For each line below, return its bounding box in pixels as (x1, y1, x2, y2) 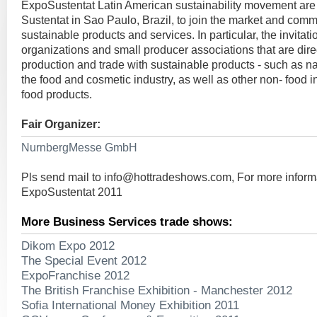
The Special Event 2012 (21, 253, 146, 267)
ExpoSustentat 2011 (21, 186, 122, 198)
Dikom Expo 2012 (21, 238, 115, 253)
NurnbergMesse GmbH (21, 142, 137, 154)
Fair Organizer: (21, 118, 100, 130)
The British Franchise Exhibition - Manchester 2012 (21, 283, 292, 297)
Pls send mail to (21, 171, 104, 183)
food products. (21, 88, 92, 100)
